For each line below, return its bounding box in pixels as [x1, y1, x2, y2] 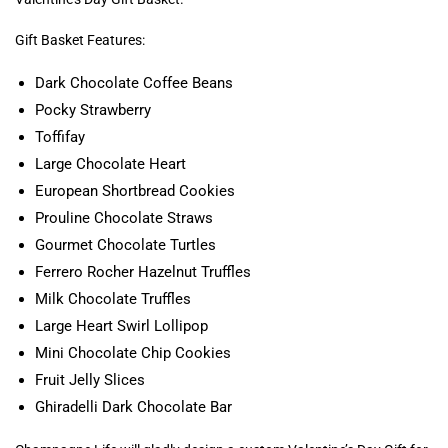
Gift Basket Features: [15, 32, 145, 48]
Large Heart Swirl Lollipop [35, 316, 208, 335]
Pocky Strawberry [35, 100, 151, 119]
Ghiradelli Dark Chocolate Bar [35, 397, 232, 416]
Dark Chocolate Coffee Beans [35, 73, 233, 92]
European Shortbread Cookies [35, 181, 235, 200]
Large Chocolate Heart [35, 154, 186, 173]
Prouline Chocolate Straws [35, 208, 213, 227]
